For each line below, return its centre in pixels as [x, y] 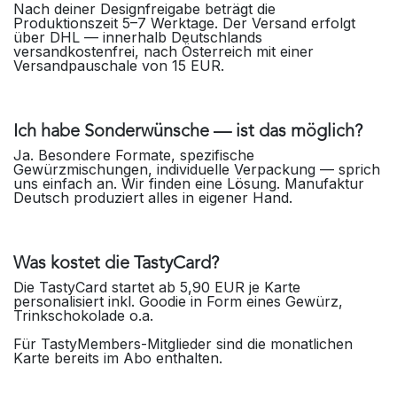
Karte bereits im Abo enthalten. [122, 358]
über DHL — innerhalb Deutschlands [138, 38]
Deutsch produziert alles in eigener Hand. [153, 198]
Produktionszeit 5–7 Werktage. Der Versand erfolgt [184, 23]
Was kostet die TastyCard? [116, 265]
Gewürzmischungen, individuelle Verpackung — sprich [197, 170]
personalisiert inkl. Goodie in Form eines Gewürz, [178, 302]
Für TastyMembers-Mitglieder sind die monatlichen [183, 344]
